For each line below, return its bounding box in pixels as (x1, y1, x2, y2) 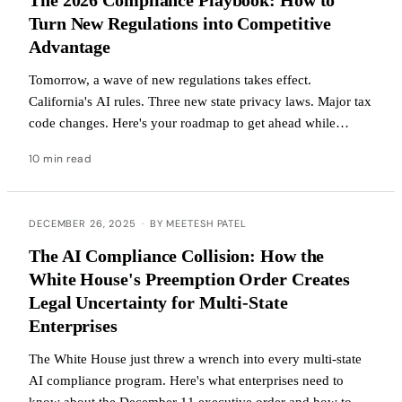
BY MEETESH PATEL (149, 216, 247, 230)
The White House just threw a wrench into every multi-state (29, 351, 362, 366)
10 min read (29, 151, 92, 166)
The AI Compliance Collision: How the (29, 245, 325, 266)
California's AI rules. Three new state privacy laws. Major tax (29, 93, 371, 109)
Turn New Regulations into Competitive (29, 13, 332, 33)
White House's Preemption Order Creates (29, 268, 351, 289)
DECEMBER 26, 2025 (29, 216, 136, 230)
